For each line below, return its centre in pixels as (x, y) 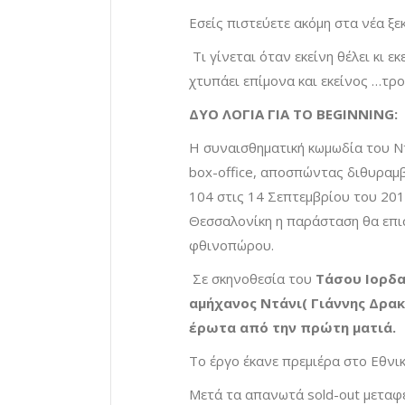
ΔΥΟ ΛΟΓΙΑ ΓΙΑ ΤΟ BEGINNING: (293, 114)
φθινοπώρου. (231, 245)
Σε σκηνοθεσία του (252, 279)
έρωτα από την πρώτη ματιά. (292, 328)
